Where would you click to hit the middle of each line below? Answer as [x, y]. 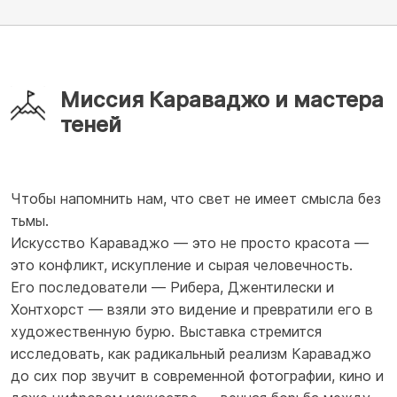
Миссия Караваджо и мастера [222, 99]
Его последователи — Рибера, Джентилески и [172, 287]
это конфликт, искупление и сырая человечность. [182, 265]
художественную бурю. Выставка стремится [166, 331]
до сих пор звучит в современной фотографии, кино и [197, 375]
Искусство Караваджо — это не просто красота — [190, 242]
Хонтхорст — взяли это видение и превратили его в [192, 309]
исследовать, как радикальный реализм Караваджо [191, 353]
